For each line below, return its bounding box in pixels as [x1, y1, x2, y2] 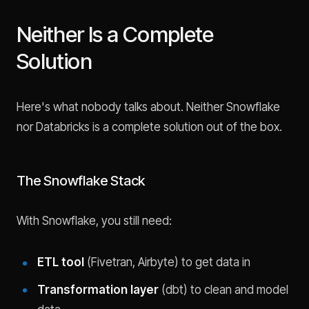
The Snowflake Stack [17, 172, 146, 189]
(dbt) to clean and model [158, 282, 288, 297]
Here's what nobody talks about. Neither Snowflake [17, 99, 280, 114]
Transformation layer [37, 282, 159, 297]
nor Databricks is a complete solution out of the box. [17, 119, 282, 134]
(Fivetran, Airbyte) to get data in [83, 255, 250, 270]
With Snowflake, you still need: [17, 213, 172, 228]
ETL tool [37, 255, 84, 270]
